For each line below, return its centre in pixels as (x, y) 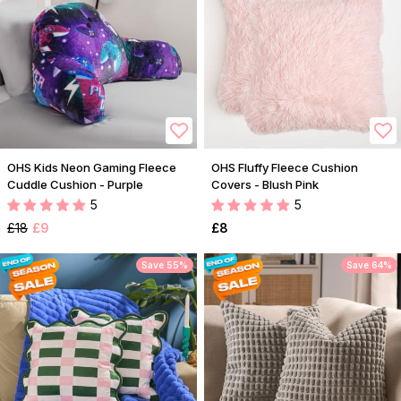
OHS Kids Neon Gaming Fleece (92, 168)
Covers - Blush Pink (265, 185)
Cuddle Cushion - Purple (75, 185)
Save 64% (369, 265)
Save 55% (165, 265)
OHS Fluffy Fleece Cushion (285, 168)
